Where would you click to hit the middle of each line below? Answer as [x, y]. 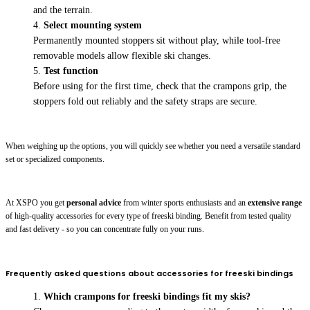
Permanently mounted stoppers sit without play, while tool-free [157, 40]
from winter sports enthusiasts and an [184, 202]
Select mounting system [93, 25]
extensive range [275, 202]
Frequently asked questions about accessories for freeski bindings [149, 274]
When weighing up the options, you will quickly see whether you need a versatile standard [153, 146]
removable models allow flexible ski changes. [122, 55]
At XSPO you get [36, 202]
